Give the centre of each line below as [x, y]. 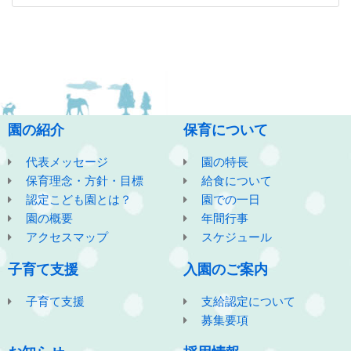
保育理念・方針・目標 [84, 181]
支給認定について [248, 301]
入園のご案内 [226, 270]
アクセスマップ [67, 237]
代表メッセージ [67, 162]
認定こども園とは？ [78, 199]
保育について [226, 130]
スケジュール [236, 237]
